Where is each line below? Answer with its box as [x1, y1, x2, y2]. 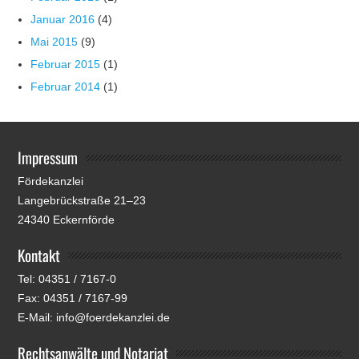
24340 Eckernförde [18, 213, 115, 227]
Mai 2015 [30, 35, 79, 49]
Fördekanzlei [18, 175, 84, 188]
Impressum [18, 146, 79, 169]
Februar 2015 [30, 58, 101, 71]
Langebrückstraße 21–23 [18, 194, 147, 208]
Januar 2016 [30, 13, 95, 26]
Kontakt [18, 244, 61, 267]
